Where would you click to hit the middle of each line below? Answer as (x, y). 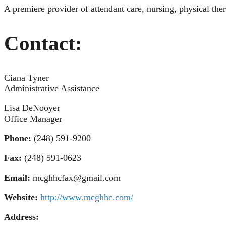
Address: (21, 217)
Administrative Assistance (52, 89)
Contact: (43, 44)
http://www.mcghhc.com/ (87, 197)
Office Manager (33, 119)
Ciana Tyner (26, 78)
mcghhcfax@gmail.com (77, 178)
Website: (22, 197)
